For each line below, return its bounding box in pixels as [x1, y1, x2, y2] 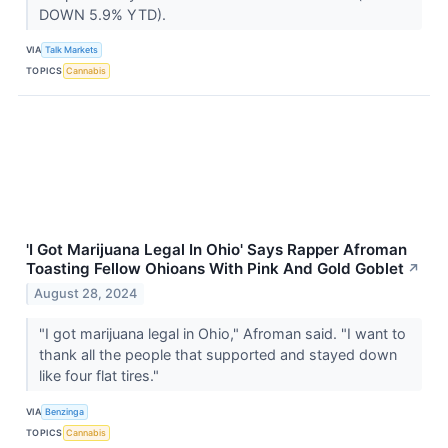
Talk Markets [45, 44, 99, 56]
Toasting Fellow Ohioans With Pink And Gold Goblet [26, 258, 404, 278]
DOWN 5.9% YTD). [38, 5, 170, 23]
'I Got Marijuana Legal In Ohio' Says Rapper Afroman [26, 239, 407, 259]
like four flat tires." [38, 367, 163, 385]
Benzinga [45, 405, 85, 417]
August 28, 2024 [34, 286, 138, 302]
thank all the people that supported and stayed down [38, 346, 397, 364]
